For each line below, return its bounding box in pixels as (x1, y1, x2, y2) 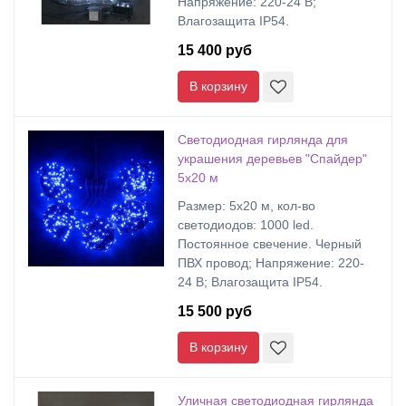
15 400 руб (178, 43, 252, 58)
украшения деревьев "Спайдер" (178, 151, 367, 166)
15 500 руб (178, 304, 252, 319)
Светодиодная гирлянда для (178, 132, 348, 147)
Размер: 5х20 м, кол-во (178, 198, 315, 213)
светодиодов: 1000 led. (178, 217, 314, 232)
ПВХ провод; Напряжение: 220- (178, 256, 364, 270)
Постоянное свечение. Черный (178, 237, 362, 251)
